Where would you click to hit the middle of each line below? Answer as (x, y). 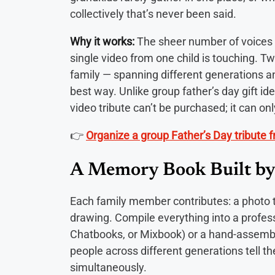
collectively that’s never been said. (153, 14)
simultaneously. (108, 267)
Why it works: (102, 41)
